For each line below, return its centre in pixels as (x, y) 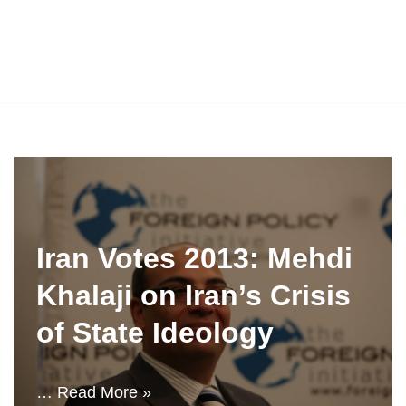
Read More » (104, 392)
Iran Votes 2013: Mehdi (194, 258)
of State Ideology (155, 333)
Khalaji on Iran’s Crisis (193, 295)
